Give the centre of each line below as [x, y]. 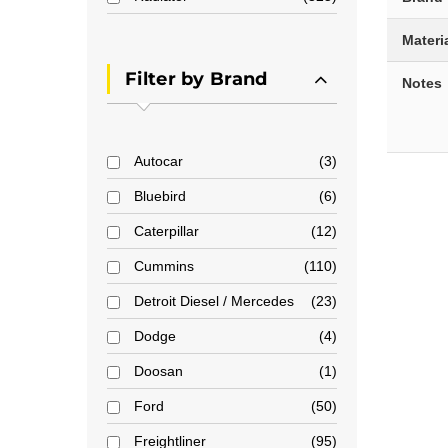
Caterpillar [166, 231]
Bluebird [160, 196]
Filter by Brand [196, 79]
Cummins [164, 266]
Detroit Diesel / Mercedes [214, 301]
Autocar [158, 161]
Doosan [158, 371]
